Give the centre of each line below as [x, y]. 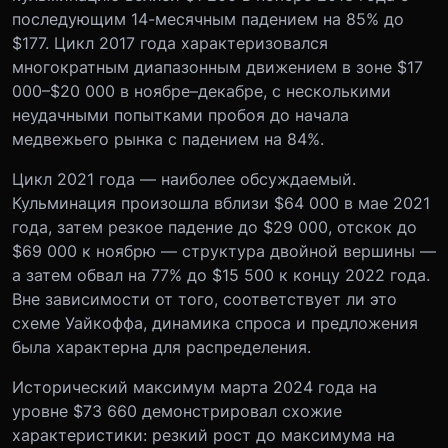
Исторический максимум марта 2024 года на [194, 387]
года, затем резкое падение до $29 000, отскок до [214, 227]
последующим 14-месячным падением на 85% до [208, 19]
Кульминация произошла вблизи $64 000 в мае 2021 [221, 203]
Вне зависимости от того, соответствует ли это [204, 299]
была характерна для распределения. [161, 347]
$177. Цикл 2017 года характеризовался [170, 43]
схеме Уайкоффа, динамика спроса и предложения [215, 323]
